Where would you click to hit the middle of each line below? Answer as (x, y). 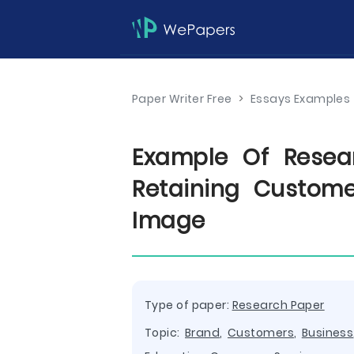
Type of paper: (188, 305)
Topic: (165, 333)
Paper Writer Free (182, 99)
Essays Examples (300, 99)
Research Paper (278, 305)
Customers (261, 333)
